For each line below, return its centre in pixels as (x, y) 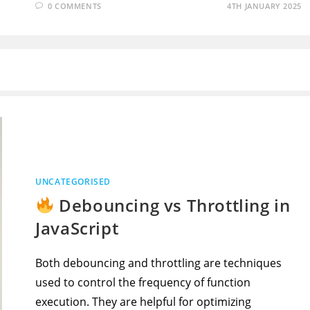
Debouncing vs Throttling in (172, 205)
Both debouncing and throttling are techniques (159, 263)
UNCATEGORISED (73, 181)
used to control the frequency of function (143, 282)
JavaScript (77, 228)
